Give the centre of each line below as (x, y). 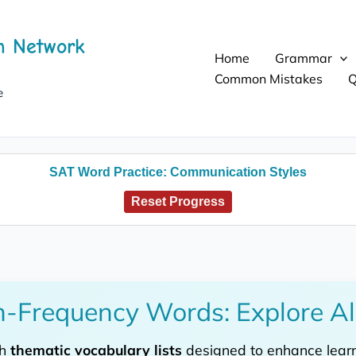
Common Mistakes (268, 79)
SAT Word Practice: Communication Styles (178, 172)
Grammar (303, 58)
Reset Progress (178, 201)
